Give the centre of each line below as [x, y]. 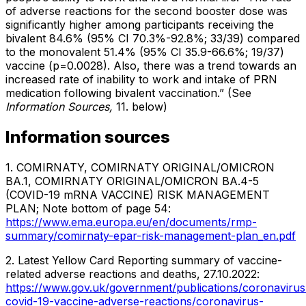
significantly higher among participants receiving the [140, 24]
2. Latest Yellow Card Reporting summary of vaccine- [144, 260]
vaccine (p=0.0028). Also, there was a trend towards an [151, 65]
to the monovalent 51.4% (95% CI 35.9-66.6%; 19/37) [145, 52]
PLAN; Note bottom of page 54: [88, 208]
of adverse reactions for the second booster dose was [147, 11]
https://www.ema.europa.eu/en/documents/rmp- [131, 222]
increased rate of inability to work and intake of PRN [141, 79]
